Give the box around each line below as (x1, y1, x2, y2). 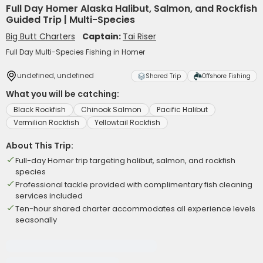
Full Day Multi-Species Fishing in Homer (6, 47, 145, 57)
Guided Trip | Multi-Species (6, 13, 135, 26)
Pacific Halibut (157, 104, 208, 114)
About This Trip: (6, 140, 73, 151)
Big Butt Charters (6, 31, 75, 42)
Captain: (82, 31, 123, 42)
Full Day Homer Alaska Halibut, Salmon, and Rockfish (6, 2, 257, 15)
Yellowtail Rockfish (95, 117, 160, 127)
